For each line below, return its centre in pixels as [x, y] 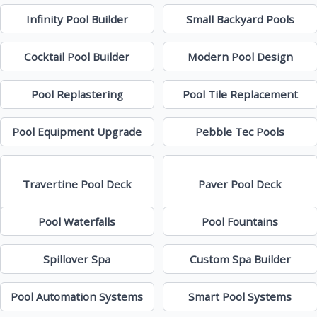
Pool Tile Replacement [240, 94]
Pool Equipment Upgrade [77, 132]
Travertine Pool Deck [77, 184]
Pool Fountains [240, 221]
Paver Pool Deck [240, 184]
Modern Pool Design [240, 57]
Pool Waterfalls [77, 221]
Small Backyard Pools [240, 19]
